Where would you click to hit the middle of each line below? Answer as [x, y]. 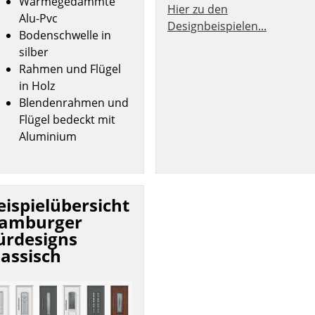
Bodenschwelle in [65, 35]
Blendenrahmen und [74, 102]
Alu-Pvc [41, 18]
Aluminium [48, 136]
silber [34, 52]
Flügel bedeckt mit [67, 119]
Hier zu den [198, 9]
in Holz [37, 85]
